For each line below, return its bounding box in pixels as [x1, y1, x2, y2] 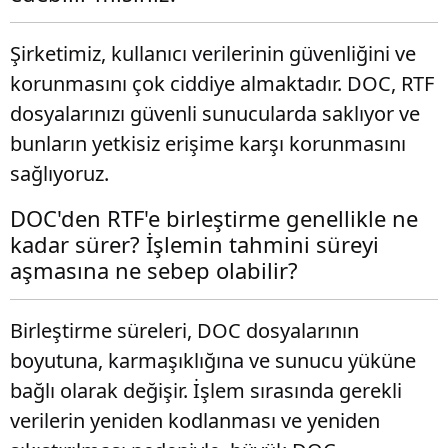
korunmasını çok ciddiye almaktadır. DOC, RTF [10, 70, 434, 97]
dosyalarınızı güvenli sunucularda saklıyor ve [10, 100, 420, 127]
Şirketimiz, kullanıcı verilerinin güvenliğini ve [10, 40, 416, 67]
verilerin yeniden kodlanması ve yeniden [10, 407, 380, 434]
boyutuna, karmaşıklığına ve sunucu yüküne [10, 347, 416, 374]
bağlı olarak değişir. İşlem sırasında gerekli [10, 377, 402, 404]
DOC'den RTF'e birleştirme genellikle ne [10, 203, 418, 233]
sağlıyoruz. [10, 160, 109, 187]
